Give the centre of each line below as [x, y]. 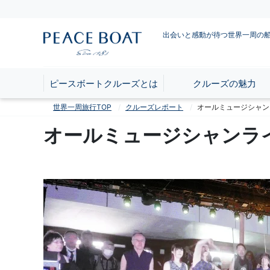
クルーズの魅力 [224, 83]
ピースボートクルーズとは [104, 83]
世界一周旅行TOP [82, 107]
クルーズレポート [154, 107]
